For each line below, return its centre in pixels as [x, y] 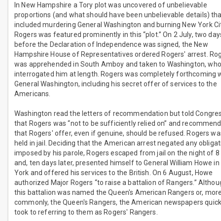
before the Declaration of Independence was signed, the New [111, 45]
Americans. [33, 94]
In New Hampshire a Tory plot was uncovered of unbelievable [111, 5]
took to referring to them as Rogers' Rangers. [86, 212]
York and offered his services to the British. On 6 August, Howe [114, 173]
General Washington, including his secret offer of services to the [116, 84]
